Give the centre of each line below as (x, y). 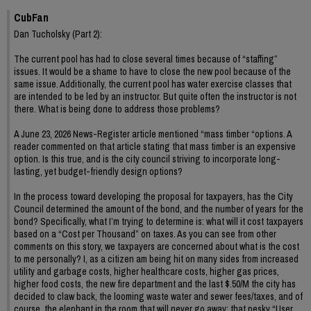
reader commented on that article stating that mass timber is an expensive (155, 146)
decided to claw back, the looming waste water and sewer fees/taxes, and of (158, 296)
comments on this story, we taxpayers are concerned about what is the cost (157, 246)
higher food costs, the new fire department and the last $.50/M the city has (155, 284)
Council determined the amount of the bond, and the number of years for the (159, 209)
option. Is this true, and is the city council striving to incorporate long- (147, 159)
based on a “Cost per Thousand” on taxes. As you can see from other (145, 234)
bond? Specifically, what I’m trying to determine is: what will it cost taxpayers (159, 221)
